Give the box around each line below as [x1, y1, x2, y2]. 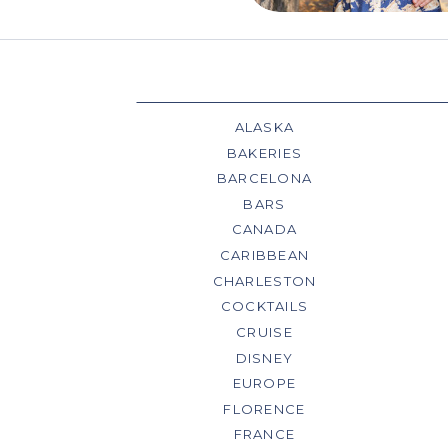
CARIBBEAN [219, 247, 310, 263]
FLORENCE [223, 401, 306, 417]
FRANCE [233, 426, 296, 442]
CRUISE [236, 324, 293, 340]
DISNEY [235, 350, 294, 366]
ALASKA [234, 119, 295, 135]
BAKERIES [226, 145, 303, 161]
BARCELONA [216, 170, 313, 186]
